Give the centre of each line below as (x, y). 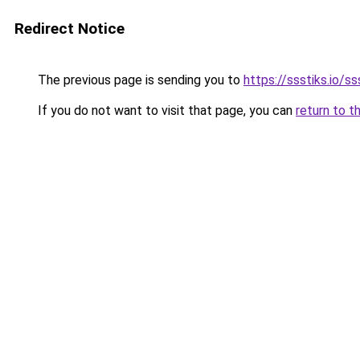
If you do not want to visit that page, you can (165, 110)
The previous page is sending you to (139, 80)
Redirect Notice (70, 29)
